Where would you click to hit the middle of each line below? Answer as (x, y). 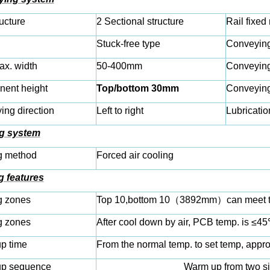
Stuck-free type (128, 44)
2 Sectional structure (140, 21)
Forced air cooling (135, 155)
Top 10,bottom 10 (133, 200)
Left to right (120, 111)
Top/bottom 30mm (137, 88)
